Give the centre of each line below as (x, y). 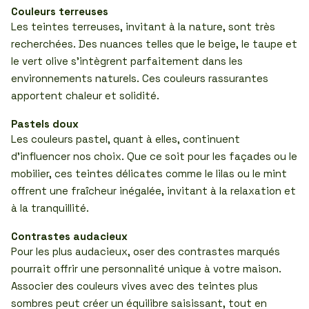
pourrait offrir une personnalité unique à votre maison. (146, 269)
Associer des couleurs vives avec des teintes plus (134, 286)
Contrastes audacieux (69, 236)
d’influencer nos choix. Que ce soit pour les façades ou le (154, 156)
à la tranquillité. (50, 208)
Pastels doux (45, 124)
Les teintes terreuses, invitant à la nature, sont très (143, 27)
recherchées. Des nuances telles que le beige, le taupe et (154, 44)
